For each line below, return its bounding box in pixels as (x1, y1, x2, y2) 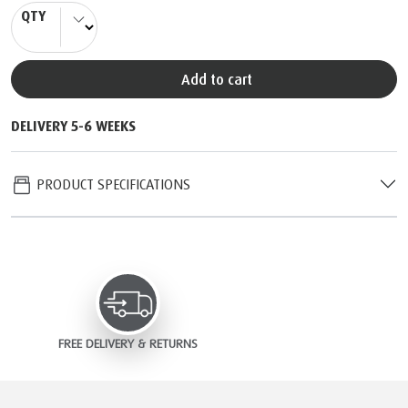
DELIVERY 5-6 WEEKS (11, 116, 136, 135)
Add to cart (190, 69, 252, 88)
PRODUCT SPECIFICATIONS (33, 174, 190, 193)
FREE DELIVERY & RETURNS (57, 335, 198, 352)
